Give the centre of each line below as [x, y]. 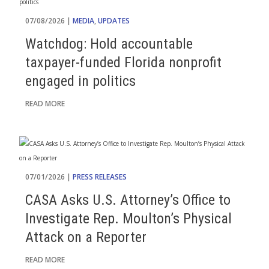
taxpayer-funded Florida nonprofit [123, 62]
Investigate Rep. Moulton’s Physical [128, 219]
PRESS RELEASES [100, 177]
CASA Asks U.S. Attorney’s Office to [128, 200]
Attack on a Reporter [86, 237]
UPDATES [114, 21]
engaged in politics [80, 81]
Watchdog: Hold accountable [109, 44]
